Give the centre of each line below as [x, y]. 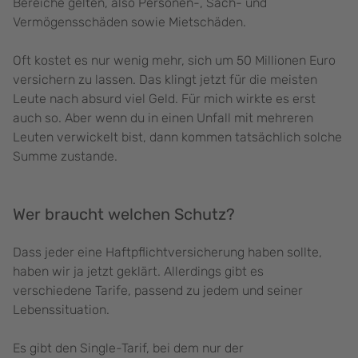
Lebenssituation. [64, 310]
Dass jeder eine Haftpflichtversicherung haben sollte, [167, 253]
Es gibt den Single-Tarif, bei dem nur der [128, 348]
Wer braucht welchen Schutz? [124, 215]
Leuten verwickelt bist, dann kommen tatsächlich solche [177, 137]
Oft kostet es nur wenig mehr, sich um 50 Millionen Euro [174, 61]
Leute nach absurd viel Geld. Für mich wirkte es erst [164, 99]
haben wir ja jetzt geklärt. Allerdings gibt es [138, 272]
